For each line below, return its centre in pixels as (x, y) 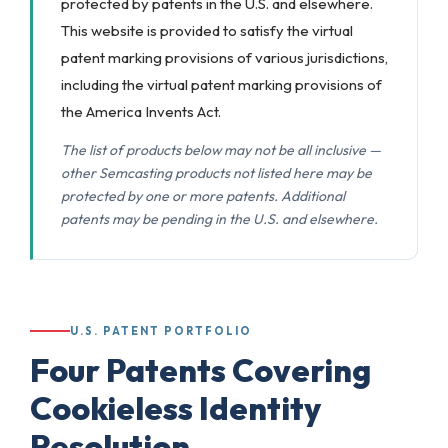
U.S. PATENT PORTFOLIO (161, 331)
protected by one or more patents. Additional (203, 196)
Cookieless (111, 408)
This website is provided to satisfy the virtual (207, 30)
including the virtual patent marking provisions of (221, 84)
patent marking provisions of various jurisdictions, (224, 57)
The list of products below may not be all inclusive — (221, 150)
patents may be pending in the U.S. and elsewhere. (219, 219)
